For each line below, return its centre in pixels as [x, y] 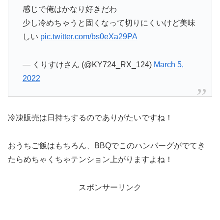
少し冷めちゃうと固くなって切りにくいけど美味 [109, 23]
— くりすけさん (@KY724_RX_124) [88, 64]
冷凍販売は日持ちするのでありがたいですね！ [90, 118]
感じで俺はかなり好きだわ [69, 9]
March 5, [168, 64]
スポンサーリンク [110, 187]
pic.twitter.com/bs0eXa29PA [89, 37]
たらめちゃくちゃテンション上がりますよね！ [90, 159]
